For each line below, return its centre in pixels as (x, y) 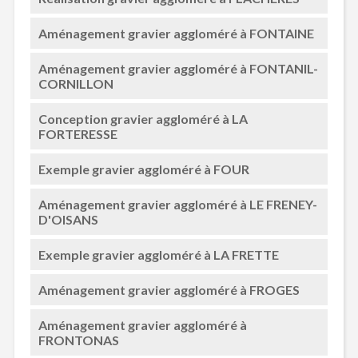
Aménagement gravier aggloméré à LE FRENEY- (177, 204)
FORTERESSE (78, 134)
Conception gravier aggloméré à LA (143, 119)
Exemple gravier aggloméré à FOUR (143, 169)
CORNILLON (76, 84)
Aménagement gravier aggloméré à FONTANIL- (178, 68)
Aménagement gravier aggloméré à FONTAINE (176, 33)
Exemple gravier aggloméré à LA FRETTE (158, 255)
